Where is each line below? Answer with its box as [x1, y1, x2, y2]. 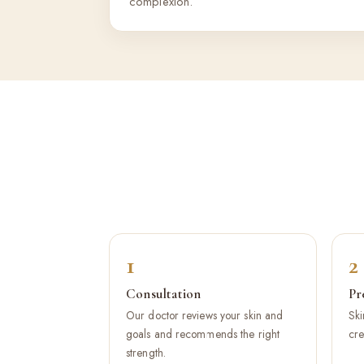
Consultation [126, 285, 201, 302]
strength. [126, 344, 166, 361]
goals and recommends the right [126, 326, 280, 342]
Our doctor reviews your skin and [126, 307, 284, 323]
